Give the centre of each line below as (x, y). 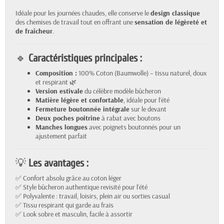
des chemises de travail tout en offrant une (75, 22)
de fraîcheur (34, 31)
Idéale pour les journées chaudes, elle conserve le (83, 13)
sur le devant (148, 109)
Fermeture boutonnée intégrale (82, 109)
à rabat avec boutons (130, 118)
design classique (175, 13)
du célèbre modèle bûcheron (122, 91)
